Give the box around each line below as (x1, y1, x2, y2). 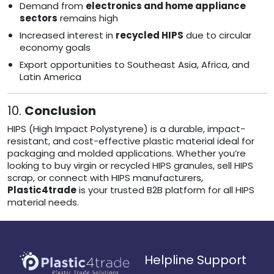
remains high (57, 12, 118, 25)
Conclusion (24, 102, 96, 120)
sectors (20, 12, 57, 25)
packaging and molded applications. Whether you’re (7, 147, 246, 160)
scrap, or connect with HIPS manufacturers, (7, 171, 203, 185)
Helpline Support (144, 251, 246, 269)
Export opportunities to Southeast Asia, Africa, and (20, 58, 250, 72)
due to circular (183, 29, 251, 42)
